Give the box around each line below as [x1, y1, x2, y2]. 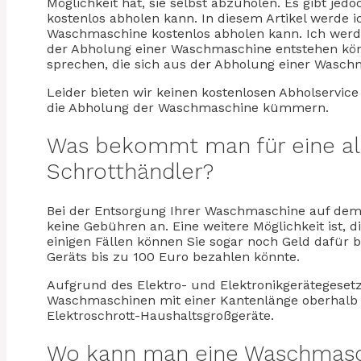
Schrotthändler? [47, 159, 214, 185]
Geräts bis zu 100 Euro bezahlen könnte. [47, 248, 300, 264]
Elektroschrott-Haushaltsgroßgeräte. [47, 307, 274, 323]
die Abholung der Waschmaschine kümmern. [47, 99, 329, 115]
